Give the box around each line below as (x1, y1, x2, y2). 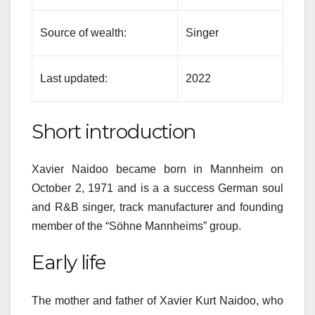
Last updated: (40, 72, 108, 84)
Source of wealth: (40, 26, 127, 39)
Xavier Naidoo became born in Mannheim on (32, 163, 283, 176)
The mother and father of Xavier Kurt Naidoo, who (32, 294, 283, 307)
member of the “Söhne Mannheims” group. (32, 220, 241, 233)
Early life (32, 250, 105, 275)
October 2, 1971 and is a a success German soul (32, 182, 283, 195)
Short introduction (32, 119, 196, 143)
